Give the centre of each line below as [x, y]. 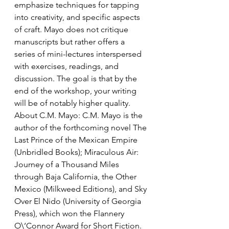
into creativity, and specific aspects [78, 17]
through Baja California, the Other [76, 177]
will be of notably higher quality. [72, 103]
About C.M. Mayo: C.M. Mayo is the [79, 115]
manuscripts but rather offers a [71, 42]
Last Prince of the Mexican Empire [77, 140]
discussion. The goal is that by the [77, 78]
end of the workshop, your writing [76, 91]
